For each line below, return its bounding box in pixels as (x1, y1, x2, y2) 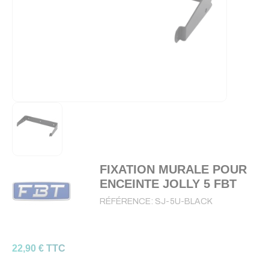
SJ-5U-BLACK (154, 197, 213, 206)
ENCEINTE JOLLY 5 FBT (99, 177, 237, 190)
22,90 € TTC (12, 243, 65, 253)
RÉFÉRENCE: (99, 197, 155, 206)
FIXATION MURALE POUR (99, 163, 247, 176)
